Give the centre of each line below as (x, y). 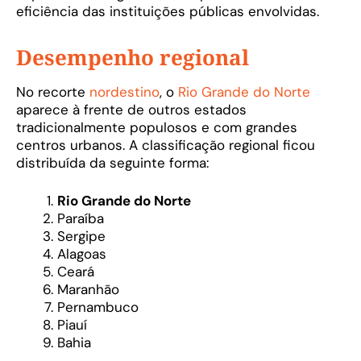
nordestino (124, 91)
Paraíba (81, 219)
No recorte (53, 91)
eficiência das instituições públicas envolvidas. (168, 11)
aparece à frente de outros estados (131, 109)
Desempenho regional (133, 57)
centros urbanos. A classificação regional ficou (166, 145)
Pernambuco (98, 307)
